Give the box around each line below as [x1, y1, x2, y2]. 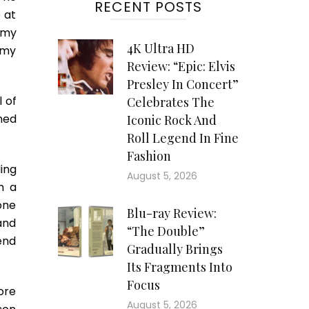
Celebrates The [126, 94, 215, 110]
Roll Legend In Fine [126, 130, 239, 146]
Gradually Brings [126, 241, 223, 257]
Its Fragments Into [126, 259, 232, 275]
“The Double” [126, 223, 205, 239]
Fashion [126, 148, 171, 164]
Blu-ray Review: [126, 205, 217, 221]
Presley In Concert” [126, 76, 239, 92]
